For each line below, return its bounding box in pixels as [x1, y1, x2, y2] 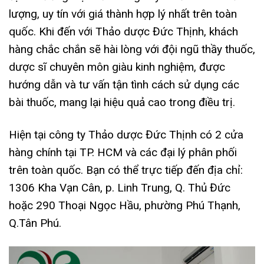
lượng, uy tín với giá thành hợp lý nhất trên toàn [9, 7, 237, 21]
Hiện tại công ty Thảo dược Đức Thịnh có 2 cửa [9, 127, 243, 141]
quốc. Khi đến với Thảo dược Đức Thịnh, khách [9, 25, 238, 39]
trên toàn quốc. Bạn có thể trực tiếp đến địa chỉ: [9, 163, 243, 177]
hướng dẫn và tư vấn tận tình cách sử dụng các [9, 78, 239, 92]
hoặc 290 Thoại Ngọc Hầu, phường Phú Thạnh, [9, 198, 240, 212]
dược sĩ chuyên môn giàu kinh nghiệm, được [9, 60, 225, 74]
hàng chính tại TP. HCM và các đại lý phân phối [9, 145, 237, 159]
